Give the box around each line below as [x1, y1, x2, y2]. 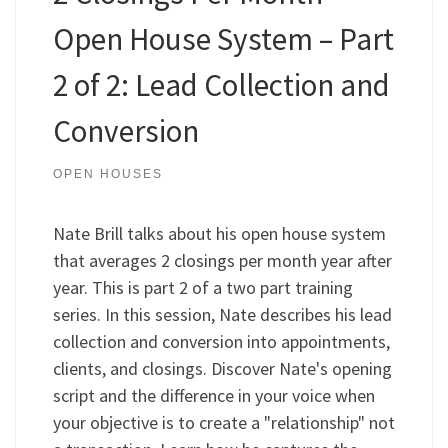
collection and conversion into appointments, [52, 330, 390, 354]
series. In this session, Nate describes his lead [52, 303, 392, 327]
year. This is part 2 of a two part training [52, 276, 353, 300]
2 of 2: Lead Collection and [52, 65, 390, 105]
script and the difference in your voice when [52, 384, 375, 408]
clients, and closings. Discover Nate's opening [52, 357, 392, 381]
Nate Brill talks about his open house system [52, 222, 386, 246]
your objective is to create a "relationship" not [52, 411, 395, 435]
